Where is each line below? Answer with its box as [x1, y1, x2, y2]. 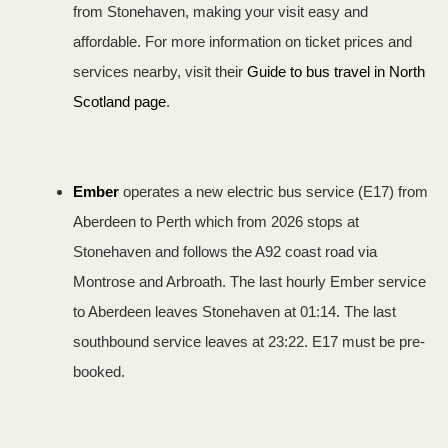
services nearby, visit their [73, 63, 247, 80]
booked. [73, 363, 125, 380]
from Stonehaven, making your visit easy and [73, 3, 368, 20]
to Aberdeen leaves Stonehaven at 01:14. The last [73, 303, 396, 320]
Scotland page [73, 93, 166, 110]
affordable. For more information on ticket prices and [73, 33, 412, 50]
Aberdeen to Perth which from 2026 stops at [73, 213, 359, 230]
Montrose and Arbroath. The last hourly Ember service [73, 273, 426, 290]
